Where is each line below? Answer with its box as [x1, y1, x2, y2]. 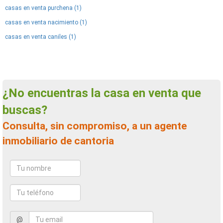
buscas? [2, 103, 47, 117]
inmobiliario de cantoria [2, 135, 114, 147]
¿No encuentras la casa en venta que [2, 86, 17, 100]
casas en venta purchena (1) [5, 4, 82, 11]
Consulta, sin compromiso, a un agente [2, 120, 9, 132]
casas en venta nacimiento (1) [5, 19, 87, 26]
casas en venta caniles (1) [5, 33, 76, 40]
